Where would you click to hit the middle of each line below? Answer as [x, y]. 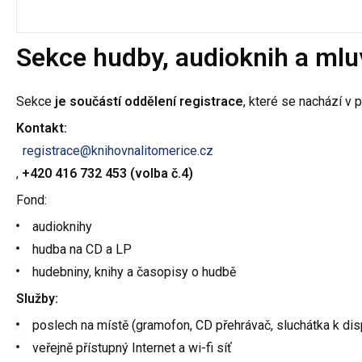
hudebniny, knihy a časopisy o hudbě [134, 271]
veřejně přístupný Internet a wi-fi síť [132, 347]
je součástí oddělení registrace [149, 101]
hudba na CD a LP [82, 249]
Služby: [37, 298]
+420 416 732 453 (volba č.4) [107, 173]
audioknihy [62, 226]
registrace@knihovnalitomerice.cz [118, 150]
